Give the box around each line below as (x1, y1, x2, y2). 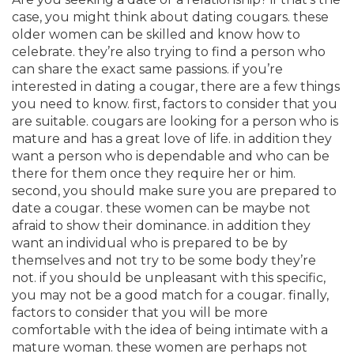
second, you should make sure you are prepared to (12, 183, 337, 198)
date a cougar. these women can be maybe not (12, 201, 311, 216)
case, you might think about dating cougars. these (12, 9, 329, 24)
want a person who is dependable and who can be (12, 149, 330, 164)
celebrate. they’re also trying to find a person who (12, 44, 326, 59)
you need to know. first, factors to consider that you (12, 96, 337, 111)
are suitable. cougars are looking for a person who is (12, 114, 338, 129)
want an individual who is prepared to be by (12, 235, 288, 250)
